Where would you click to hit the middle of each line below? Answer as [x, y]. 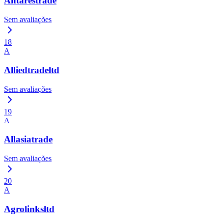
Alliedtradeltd [32, 70]
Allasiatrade [28, 139]
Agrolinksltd [29, 209]
